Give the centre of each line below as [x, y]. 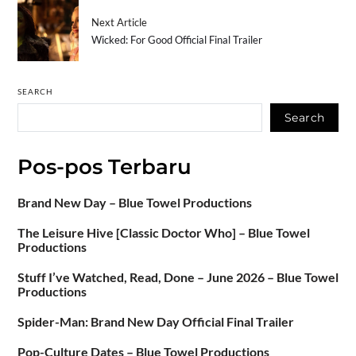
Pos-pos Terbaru [104, 167]
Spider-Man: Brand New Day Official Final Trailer [155, 322]
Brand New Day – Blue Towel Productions [134, 203]
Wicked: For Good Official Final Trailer [177, 39]
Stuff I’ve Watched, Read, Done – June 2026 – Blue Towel [178, 277]
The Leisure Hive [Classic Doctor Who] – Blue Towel [163, 233]
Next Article [120, 22]
